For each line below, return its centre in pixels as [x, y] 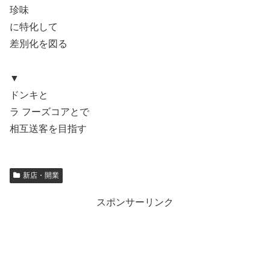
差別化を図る [39, 44]
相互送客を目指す [48, 129]
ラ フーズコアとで [49, 112]
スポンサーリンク [135, 202]
